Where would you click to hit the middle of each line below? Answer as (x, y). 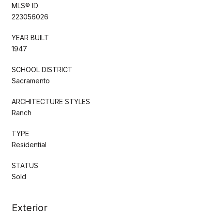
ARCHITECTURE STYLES (51, 101)
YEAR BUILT (30, 37)
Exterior (30, 208)
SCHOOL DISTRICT (42, 69)
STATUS (25, 165)
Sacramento (31, 80)
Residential (29, 144)
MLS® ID (25, 5)
